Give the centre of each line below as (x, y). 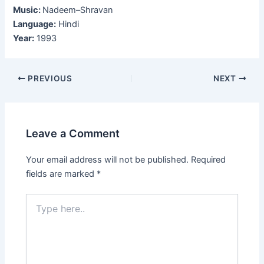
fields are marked (62, 174)
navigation (25, 92)
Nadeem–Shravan (78, 10)
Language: (35, 24)
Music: (28, 10)
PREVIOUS (49, 79)
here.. (37, 210)
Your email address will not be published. (108, 159)
